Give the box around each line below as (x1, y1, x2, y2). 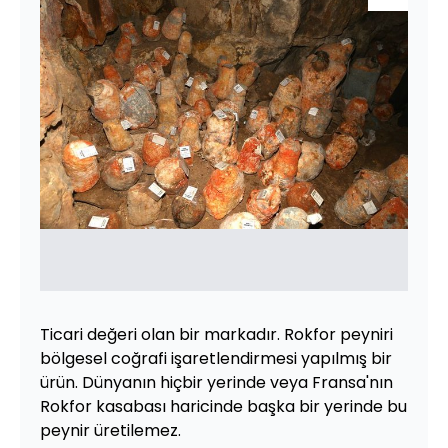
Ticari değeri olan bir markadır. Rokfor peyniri (40, 323, 393, 346)
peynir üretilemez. (40, 419, 181, 442)
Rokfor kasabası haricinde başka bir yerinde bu (40, 395, 407, 418)
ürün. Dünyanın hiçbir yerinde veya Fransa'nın (40, 371, 393, 394)
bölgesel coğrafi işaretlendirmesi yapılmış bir (40, 347, 392, 370)
